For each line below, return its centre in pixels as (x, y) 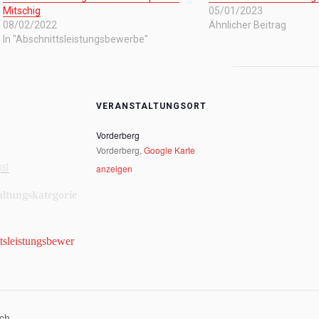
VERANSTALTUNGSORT (151, 106)
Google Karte (169, 150)
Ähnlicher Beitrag (247, 25)
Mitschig (21, 11)
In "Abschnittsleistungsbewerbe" (75, 39)
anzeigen (114, 168)
